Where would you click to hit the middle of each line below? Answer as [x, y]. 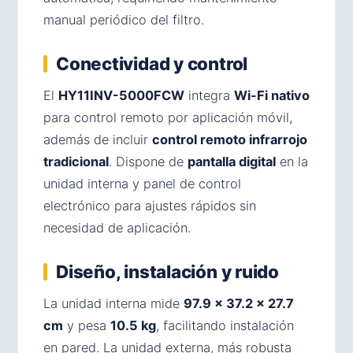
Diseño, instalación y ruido [167, 271]
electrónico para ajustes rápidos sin [150, 205]
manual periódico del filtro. [124, 19]
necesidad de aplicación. [117, 227]
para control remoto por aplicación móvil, [168, 117]
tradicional [76, 161]
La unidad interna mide [113, 303]
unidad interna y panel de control [142, 183]
